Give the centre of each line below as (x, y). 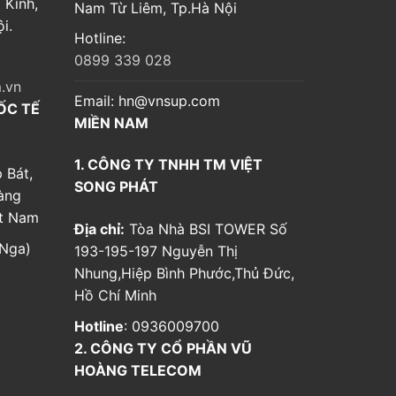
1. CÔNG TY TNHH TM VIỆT (168, 165)
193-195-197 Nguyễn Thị (156, 251)
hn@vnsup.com (169, 100)
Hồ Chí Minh (115, 295)
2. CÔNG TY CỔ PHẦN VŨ (163, 348)
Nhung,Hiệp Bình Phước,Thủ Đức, (184, 273)
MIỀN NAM (111, 122)
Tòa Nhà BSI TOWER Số (206, 228)
